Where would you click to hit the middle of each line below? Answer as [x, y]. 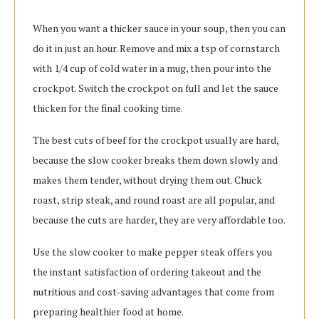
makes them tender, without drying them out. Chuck [147, 180]
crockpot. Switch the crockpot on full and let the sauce [156, 88]
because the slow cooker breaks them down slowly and [155, 160]
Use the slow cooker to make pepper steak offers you [152, 252]
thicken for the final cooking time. [108, 108]
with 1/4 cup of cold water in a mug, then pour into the [152, 68]
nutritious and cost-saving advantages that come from [153, 292]
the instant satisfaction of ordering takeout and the [147, 272]
